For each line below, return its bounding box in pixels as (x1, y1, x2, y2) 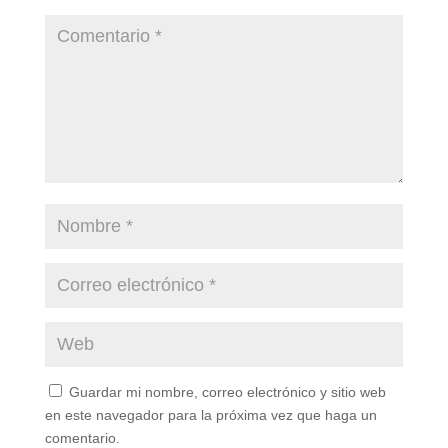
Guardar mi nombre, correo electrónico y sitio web (68, 383, 386, 400)
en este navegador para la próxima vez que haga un (44, 406, 377, 423)
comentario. (44, 429, 120, 446)
